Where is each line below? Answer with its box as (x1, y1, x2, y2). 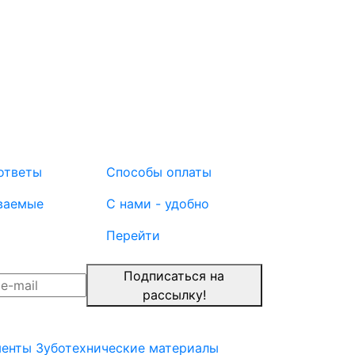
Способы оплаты (106, 164, 212, 181)
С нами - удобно (106, 196, 209, 212)
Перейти (106, 227, 160, 244)
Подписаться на (124, 268, 225, 284)
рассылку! (142, 287, 206, 303)
